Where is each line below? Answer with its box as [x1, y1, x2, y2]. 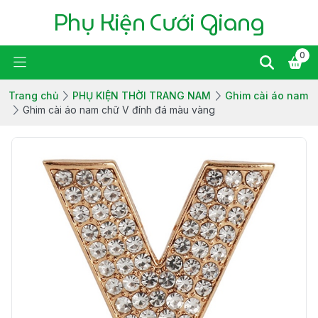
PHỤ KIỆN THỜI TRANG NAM [72, 89, 211, 102]
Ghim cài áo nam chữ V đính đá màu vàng [23, 104, 215, 116]
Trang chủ [9, 89, 58, 102]
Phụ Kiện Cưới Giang [54, 4, 264, 40]
